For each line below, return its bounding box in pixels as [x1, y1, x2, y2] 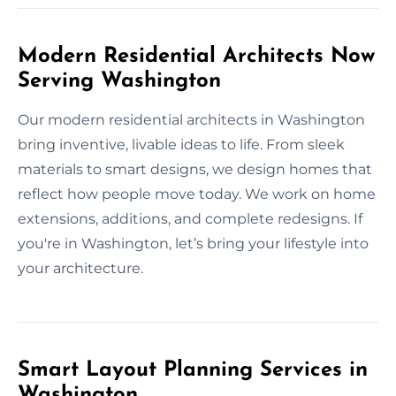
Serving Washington [18, 70, 221, 92]
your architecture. [18, 259, 143, 277]
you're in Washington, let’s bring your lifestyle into [18, 234, 369, 252]
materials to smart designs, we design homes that [18, 160, 372, 178]
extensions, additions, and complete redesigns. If [18, 209, 362, 227]
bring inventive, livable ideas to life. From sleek [18, 135, 345, 153]
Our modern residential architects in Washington [18, 110, 365, 128]
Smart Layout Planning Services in [18, 359, 368, 381]
